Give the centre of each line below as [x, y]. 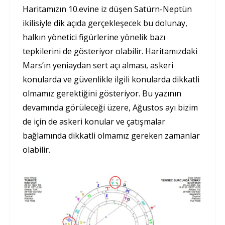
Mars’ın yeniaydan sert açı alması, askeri [98, 66]
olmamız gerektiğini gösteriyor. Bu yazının [102, 94]
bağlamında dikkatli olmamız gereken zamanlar [111, 136]
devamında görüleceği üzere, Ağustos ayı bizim [110, 108]
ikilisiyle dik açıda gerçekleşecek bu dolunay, [105, 23]
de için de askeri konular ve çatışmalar [94, 122]
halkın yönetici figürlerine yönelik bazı [94, 37]
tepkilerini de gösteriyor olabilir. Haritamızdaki [110, 51]
